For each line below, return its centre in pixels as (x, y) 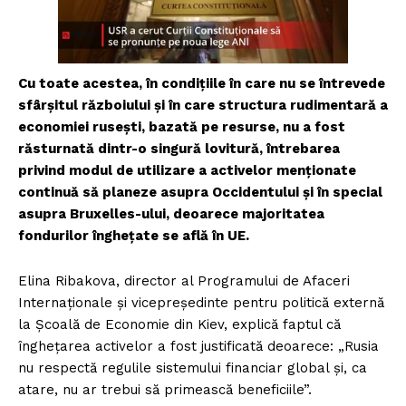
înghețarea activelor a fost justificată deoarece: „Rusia (198, 346)
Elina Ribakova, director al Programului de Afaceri (184, 280)
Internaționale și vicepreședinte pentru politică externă (201, 302)
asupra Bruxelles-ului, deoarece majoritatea (171, 213)
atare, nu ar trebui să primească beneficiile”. (165, 389)
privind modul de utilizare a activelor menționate (187, 170)
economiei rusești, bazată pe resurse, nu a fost (182, 126)
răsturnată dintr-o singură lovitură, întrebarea (179, 148)
